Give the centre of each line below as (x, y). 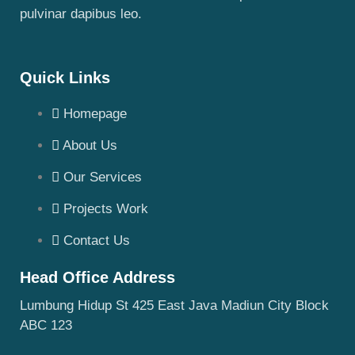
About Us (90, 145)
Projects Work (106, 208)
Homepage (95, 113)
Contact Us (97, 240)
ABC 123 (46, 325)
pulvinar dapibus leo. (81, 14)
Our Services (103, 177)
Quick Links (65, 77)
